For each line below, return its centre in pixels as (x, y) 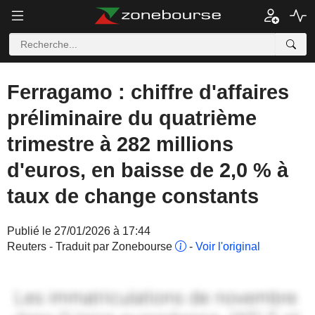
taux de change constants (133, 196)
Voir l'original (228, 246)
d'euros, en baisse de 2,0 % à (148, 170)
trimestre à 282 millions (120, 144)
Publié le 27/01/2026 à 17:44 (79, 231)
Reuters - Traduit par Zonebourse (91, 246)
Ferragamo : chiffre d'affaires (148, 92)
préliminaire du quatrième (132, 118)
